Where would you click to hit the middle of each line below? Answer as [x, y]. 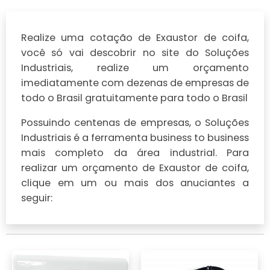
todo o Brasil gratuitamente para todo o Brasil [134, 98]
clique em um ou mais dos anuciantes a [135, 183]
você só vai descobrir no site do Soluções [135, 53]
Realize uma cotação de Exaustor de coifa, [135, 38]
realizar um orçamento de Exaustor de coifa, [135, 168]
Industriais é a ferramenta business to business [135, 138]
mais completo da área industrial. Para [135, 153]
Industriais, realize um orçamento [135, 68]
